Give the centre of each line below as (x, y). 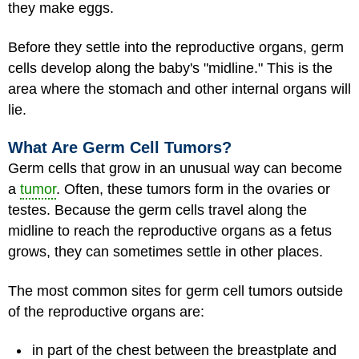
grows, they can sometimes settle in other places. (165, 252)
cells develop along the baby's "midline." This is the (170, 68)
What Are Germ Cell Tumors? (120, 147)
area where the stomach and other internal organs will (179, 89)
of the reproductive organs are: (106, 311)
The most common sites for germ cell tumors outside (175, 290)
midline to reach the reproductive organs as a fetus (170, 231)
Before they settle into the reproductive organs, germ (176, 47)
